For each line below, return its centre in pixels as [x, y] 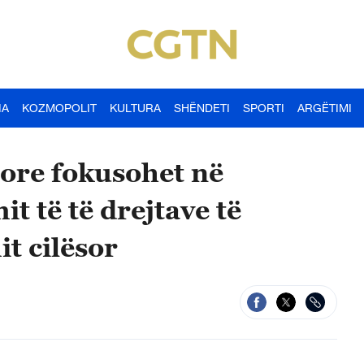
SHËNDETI [202, 108]
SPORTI [264, 108]
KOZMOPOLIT [59, 108]
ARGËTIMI [325, 108]
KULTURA [135, 108]
